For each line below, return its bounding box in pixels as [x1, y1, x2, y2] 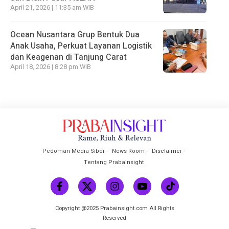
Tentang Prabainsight [83, 157, 144, 167]
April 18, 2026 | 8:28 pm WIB [10, 62, 91, 72]
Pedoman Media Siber [42, 146, 105, 155]
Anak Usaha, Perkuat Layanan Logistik [10, 39, 152, 52]
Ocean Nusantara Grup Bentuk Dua [10, 28, 140, 41]
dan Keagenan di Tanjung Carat [10, 51, 127, 63]
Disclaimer [151, 146, 182, 155]
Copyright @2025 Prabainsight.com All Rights [55, 203, 174, 213]
